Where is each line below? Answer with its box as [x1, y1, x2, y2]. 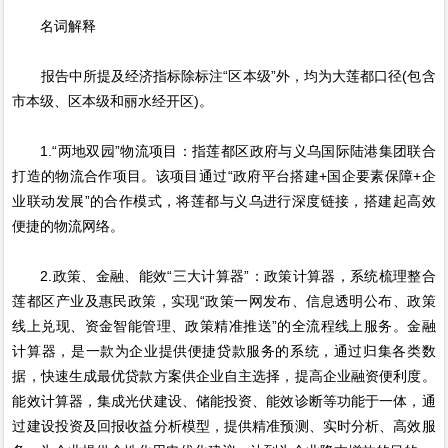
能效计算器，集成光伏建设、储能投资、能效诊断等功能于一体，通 [12, 393, 436, 410]
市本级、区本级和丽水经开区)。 [12, 93, 214, 110]
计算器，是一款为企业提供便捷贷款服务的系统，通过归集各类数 [12, 343, 436, 360]
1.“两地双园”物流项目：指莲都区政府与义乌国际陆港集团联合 [12, 143, 436, 160]
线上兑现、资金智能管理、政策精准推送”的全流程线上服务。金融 [12, 318, 436, 335]
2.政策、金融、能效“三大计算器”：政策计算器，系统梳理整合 [12, 268, 436, 285]
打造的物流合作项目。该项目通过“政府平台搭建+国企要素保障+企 [12, 168, 436, 185]
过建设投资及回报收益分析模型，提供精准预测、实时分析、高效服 [12, 418, 436, 435]
